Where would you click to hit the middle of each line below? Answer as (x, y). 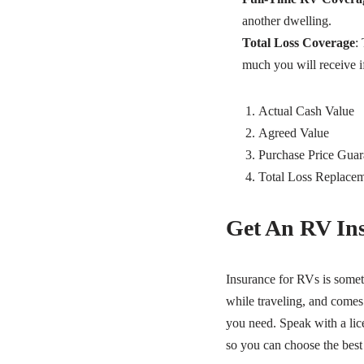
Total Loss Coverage (298, 43)
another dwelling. (286, 21)
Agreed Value (293, 133)
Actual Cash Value (306, 111)
